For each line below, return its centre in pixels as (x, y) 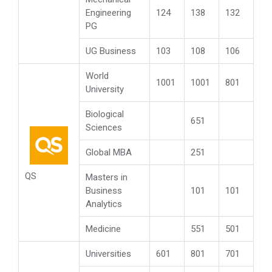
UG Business (111, 51)
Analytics (104, 204)
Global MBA (109, 152)
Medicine (103, 229)
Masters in (107, 177)
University (105, 89)
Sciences (104, 127)
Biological (105, 114)
